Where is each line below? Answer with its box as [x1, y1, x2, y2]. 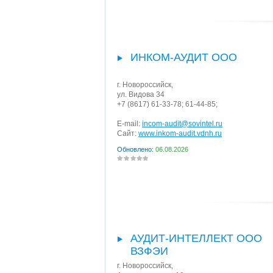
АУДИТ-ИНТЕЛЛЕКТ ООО [130, 232, 262, 244]
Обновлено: [117, 146, 155, 153]
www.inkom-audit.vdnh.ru [138, 129, 222, 138]
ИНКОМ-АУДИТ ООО [130, 51, 237, 63]
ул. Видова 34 [117, 90, 165, 99]
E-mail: [117, 119, 142, 128]
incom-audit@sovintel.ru [142, 119, 222, 128]
